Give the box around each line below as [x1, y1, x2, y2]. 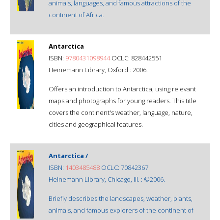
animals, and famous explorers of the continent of [49, 205, 193, 215]
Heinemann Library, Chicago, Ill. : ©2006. [49, 174, 165, 184]
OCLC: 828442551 [110, 53, 162, 62]
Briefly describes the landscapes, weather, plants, [49, 193, 192, 203]
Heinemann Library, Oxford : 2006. [49, 65, 148, 74]
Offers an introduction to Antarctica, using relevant [49, 84, 196, 93]
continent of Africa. [49, 10, 104, 19]
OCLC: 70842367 [100, 163, 148, 172]
